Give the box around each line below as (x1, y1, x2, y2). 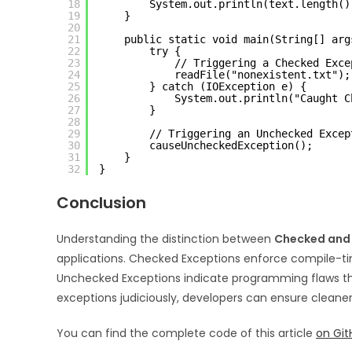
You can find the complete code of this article (57, 324, 316, 341)
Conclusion (57, 191, 146, 214)
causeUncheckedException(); (149, 138, 313, 152)
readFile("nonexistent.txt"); (174, 68, 350, 81)
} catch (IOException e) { (149, 79, 306, 93)
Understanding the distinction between (57, 230, 274, 247)
